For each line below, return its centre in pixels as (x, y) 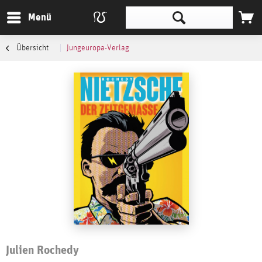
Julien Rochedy (42, 249)
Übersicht (32, 48)
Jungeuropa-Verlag (98, 48)
